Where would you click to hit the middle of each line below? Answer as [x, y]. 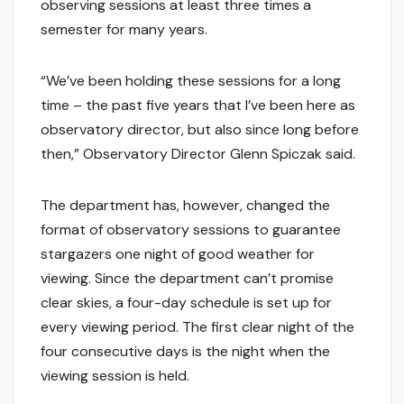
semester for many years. [124, 30]
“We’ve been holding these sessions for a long [191, 81]
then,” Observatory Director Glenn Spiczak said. [198, 154]
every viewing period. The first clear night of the [197, 327]
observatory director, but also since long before [200, 130]
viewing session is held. [115, 376]
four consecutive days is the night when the [185, 352]
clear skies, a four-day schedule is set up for [186, 303]
